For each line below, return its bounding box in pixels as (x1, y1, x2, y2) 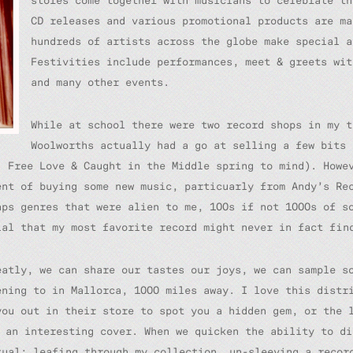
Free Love (8, 158, 65, 173)
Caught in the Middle (84, 158, 210, 173)
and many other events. (31, 75, 169, 89)
